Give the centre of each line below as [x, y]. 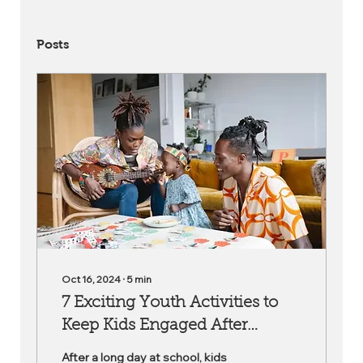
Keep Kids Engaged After [154, 326]
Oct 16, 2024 [91, 279]
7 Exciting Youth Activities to [170, 303]
